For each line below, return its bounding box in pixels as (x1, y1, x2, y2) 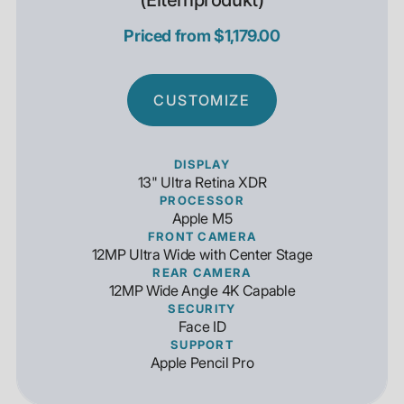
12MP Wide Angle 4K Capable (108, 281, 296, 299)
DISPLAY (173, 157, 231, 171)
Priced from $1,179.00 (124, 26, 280, 45)
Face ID (178, 317, 226, 335)
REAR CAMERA (152, 265, 252, 280)
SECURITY (168, 301, 236, 316)
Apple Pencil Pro (150, 353, 254, 372)
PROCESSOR (160, 193, 244, 207)
